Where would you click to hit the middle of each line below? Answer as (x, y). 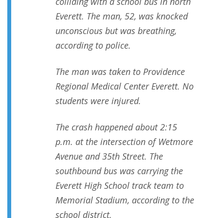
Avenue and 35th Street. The (109, 156)
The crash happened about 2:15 (116, 127)
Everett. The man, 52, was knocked (122, 16)
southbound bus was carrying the (119, 171)
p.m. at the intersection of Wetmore (124, 142)
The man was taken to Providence (120, 72)
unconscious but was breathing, (116, 31)
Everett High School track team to (120, 186)
